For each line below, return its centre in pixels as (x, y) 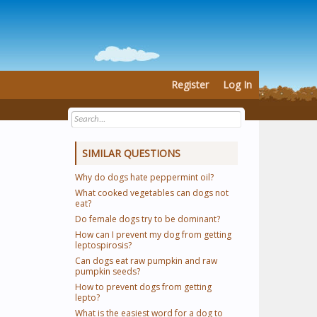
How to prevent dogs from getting (143, 287)
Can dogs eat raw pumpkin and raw (146, 261)
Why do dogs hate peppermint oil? (144, 177)
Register (190, 85)
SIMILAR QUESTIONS (131, 153)
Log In (237, 85)
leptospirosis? (103, 245)
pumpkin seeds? (108, 271)
